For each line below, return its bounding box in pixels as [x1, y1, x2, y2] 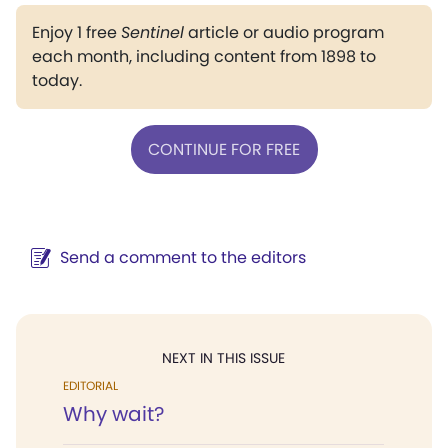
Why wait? [63, 400, 164, 428]
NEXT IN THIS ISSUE [162, 348, 285, 368]
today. [32, 69, 82, 92]
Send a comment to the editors [60, 246, 306, 269]
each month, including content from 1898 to [32, 45, 376, 68]
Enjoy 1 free [32, 21, 121, 44]
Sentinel [121, 21, 184, 44]
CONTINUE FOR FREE [148, 137, 300, 161]
